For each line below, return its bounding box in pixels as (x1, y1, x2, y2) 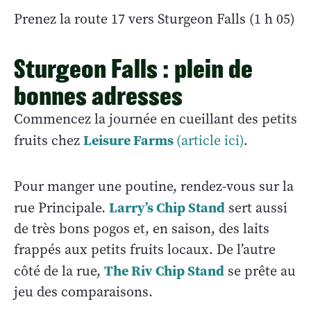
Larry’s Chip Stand (109, 197, 225, 217)
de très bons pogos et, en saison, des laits (14, 219, 269, 238)
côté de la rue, (14, 261, 104, 280)
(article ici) (176, 131, 244, 150)
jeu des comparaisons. (14, 282, 156, 301)
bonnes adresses (14, 81, 183, 110)
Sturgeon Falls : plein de (14, 53, 253, 83)
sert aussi (225, 198, 287, 217)
